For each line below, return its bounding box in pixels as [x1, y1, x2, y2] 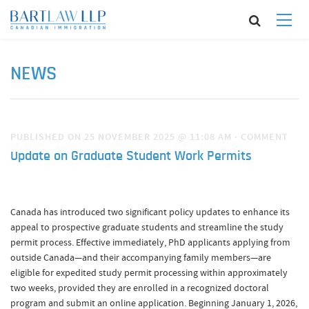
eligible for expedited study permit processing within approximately [10, 266, 288, 279]
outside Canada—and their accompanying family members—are [10, 251, 271, 263]
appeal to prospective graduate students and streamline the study [10, 221, 283, 233]
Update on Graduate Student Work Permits [10, 150, 252, 163]
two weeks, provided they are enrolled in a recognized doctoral [10, 281, 269, 294]
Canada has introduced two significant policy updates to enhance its [10, 206, 290, 218]
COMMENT [241, 130, 288, 143]
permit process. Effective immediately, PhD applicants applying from [10, 236, 290, 248]
